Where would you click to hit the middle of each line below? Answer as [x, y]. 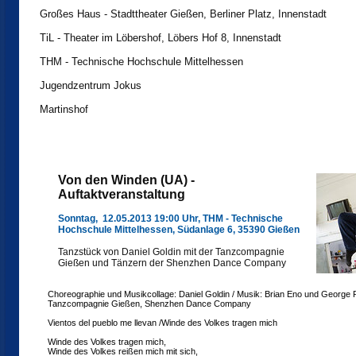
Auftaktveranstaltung [122, 194]
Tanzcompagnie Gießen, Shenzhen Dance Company [149, 304]
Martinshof [64, 109]
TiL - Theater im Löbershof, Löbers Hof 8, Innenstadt [161, 38]
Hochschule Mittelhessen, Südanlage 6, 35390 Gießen [179, 230]
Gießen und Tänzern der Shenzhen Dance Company [172, 263]
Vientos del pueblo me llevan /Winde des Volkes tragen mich [163, 323]
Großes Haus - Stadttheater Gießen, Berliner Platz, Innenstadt [183, 14]
